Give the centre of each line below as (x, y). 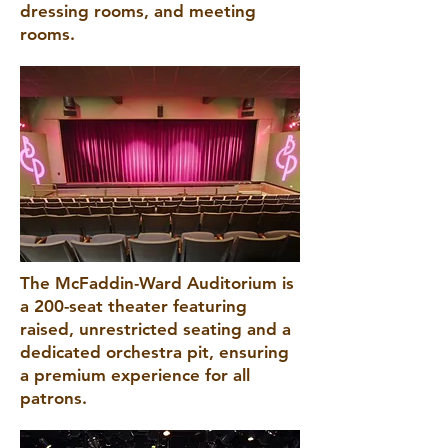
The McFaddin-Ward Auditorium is (157, 283)
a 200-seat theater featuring (133, 306)
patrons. (53, 398)
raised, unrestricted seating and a (155, 329)
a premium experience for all (135, 375)
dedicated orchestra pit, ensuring (154, 352)
